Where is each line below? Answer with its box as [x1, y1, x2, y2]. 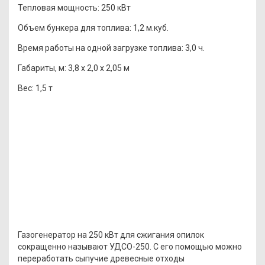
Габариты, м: [18, 63, 66, 73]
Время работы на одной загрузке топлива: [18, 43, 183, 53]
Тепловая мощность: [18, 2, 99, 12]
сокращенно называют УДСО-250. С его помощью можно [18, 241, 242, 251]
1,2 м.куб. [131, 22, 169, 33]
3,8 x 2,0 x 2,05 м [66, 63, 130, 73]
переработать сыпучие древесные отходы [18, 253, 185, 263]
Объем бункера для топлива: [18, 22, 131, 33]
